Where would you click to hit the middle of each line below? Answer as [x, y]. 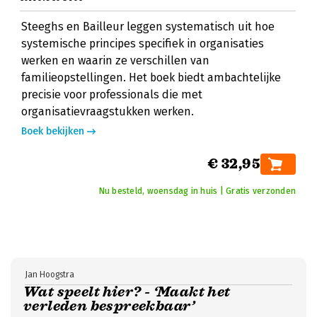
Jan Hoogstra [50, 275]
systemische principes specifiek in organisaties [143, 44]
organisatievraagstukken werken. [108, 111]
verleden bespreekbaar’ [109, 306]
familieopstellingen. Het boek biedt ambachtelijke [151, 77]
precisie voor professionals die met [112, 94]
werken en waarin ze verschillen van [115, 60]
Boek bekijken [53, 131]
